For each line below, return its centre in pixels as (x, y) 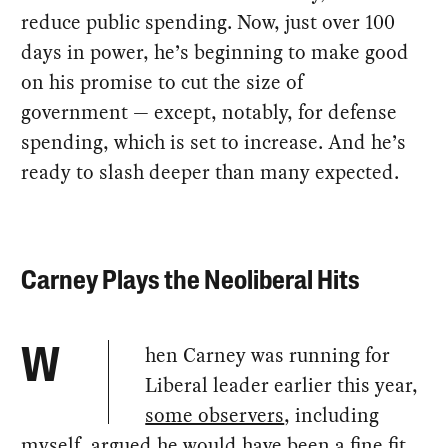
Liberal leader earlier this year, (282, 385)
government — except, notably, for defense (209, 111)
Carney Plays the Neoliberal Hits (191, 282)
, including (332, 415)
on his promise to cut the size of (162, 81)
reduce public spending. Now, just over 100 (208, 21)
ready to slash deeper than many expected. (210, 171)
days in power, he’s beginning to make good (215, 51)
